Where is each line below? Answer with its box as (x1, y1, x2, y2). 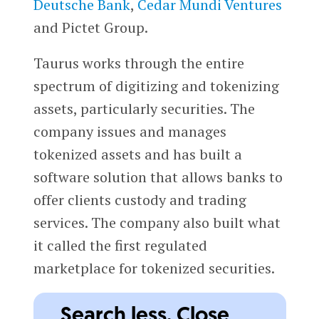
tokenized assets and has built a (33, 144, 242, 164)
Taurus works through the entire (33, 53, 244, 73)
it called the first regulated (33, 235, 207, 255)
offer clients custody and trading (33, 189, 246, 209)
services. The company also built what (33, 212, 281, 232)
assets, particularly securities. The (33, 98, 255, 118)
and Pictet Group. (33, 17, 151, 37)
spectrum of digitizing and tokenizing (33, 75, 279, 95)
